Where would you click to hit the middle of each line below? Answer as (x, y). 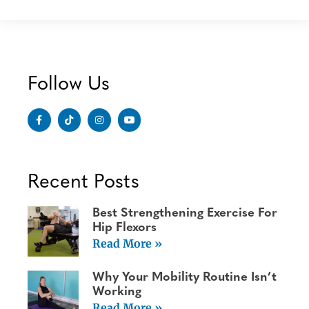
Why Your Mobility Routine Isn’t (184, 278)
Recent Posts (83, 182)
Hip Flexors (124, 228)
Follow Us (69, 85)
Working (117, 292)
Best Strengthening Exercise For (185, 213)
